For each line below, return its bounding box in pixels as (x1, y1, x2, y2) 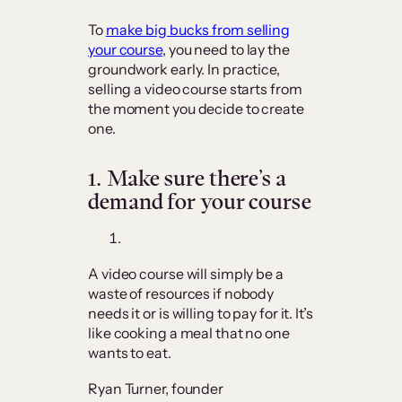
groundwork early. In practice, (88, 60, 280, 79)
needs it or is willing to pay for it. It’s (88, 304, 313, 323)
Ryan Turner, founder (88, 380, 223, 398)
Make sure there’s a (106, 163, 286, 194)
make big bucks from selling (105, 21, 291, 39)
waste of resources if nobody (88, 284, 275, 303)
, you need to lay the (162, 40, 290, 59)
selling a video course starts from (88, 80, 302, 99)
